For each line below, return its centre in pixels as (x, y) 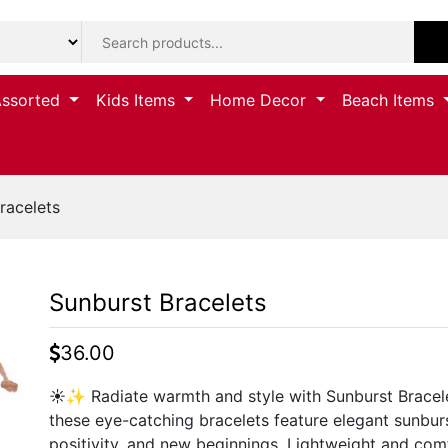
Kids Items (137, 100)
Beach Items (391, 100)
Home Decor (261, 100)
